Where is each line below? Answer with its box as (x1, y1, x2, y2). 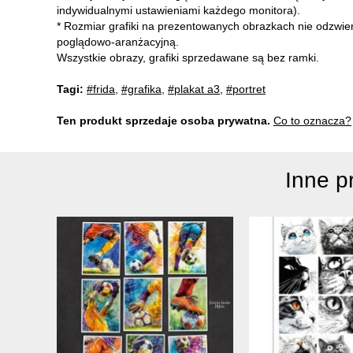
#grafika (121, 82, 162, 95)
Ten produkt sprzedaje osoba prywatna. (57, 113, 270, 127)
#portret (226, 82, 266, 95)
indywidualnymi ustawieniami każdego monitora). (57, 3, 300, 17)
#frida (87, 82, 115, 95)
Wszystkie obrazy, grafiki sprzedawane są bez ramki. (57, 50, 319, 64)
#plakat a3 (168, 82, 220, 95)
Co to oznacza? (273, 113, 351, 127)
